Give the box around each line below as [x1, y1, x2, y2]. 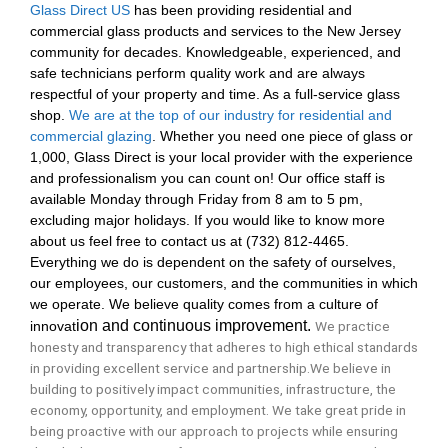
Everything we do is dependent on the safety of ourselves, [30, 255, 396, 271]
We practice [315, 318, 390, 335]
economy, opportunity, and [30, 402, 188, 419]
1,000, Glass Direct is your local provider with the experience [30, 150, 413, 166]
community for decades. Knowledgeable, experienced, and [30, 45, 401, 61]
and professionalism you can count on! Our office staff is [30, 171, 385, 187]
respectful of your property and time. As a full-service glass [30, 87, 400, 103]
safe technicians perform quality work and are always [30, 66, 365, 82]
